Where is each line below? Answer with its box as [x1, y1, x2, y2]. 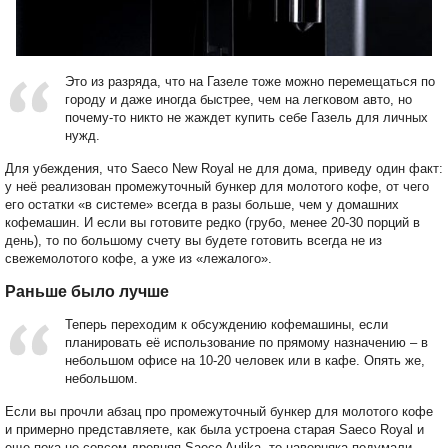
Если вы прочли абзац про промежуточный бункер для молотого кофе [5, 403, 433, 419]
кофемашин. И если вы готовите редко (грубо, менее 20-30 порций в [5, 214, 420, 230]
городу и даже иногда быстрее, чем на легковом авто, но [65, 91, 412, 107]
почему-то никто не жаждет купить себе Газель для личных [65, 109, 428, 125]
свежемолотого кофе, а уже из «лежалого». [5, 250, 272, 266]
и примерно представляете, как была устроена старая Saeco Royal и [5, 421, 424, 437]
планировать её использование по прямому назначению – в [65, 334, 428, 350]
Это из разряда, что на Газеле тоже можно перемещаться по [65, 73, 435, 89]
